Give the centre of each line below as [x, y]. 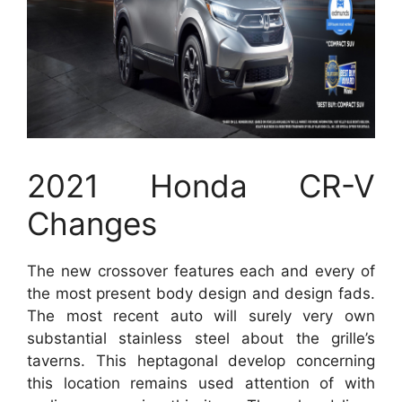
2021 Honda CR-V [201, 186]
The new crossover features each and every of [201, 271]
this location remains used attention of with [201, 383]
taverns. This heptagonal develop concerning [201, 361]
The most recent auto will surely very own [201, 316]
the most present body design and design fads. [201, 293]
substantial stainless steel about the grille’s [201, 338]
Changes [92, 223]
